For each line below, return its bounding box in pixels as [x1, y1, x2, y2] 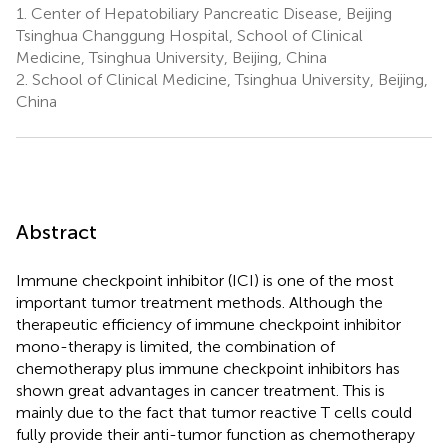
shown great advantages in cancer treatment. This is [16, 380, 385, 400]
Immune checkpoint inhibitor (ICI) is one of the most [16, 270, 394, 290]
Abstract [16, 219, 97, 244]
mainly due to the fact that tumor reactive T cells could [16, 402, 412, 422]
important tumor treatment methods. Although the [16, 292, 383, 312]
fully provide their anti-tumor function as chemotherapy [16, 424, 415, 444]
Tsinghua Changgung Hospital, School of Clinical [16, 25, 363, 45]
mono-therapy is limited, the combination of [16, 336, 335, 356]
